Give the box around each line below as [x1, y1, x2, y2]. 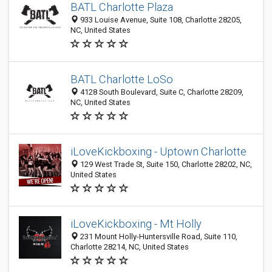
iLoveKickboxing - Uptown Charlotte [70, 145, 246, 158]
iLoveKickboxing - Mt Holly [70, 217, 202, 230]
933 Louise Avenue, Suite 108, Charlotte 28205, [78, 15, 242, 24]
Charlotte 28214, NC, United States [70, 242, 189, 251]
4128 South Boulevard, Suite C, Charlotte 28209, [78, 87, 243, 97]
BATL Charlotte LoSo [70, 73, 173, 86]
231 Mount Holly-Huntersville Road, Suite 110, [78, 232, 237, 241]
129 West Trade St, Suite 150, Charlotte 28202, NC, [78, 160, 252, 169]
